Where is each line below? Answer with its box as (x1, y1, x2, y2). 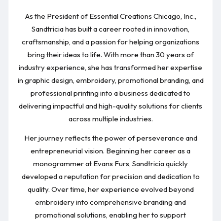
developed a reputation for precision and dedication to (21, 172, 200, 181)
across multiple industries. (68, 113, 153, 123)
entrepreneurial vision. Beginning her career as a (31, 146, 190, 155)
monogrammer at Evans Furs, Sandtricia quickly (33, 159, 188, 168)
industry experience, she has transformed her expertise (19, 62, 202, 72)
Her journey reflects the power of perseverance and (24, 133, 197, 143)
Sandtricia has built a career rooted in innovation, (32, 24, 189, 34)
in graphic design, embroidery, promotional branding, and (17, 75, 204, 85)
